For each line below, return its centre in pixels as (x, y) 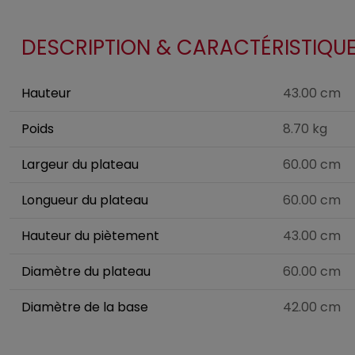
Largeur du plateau (80, 164)
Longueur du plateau (85, 200)
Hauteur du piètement (90, 236)
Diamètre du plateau (86, 271)
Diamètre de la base (85, 307)
